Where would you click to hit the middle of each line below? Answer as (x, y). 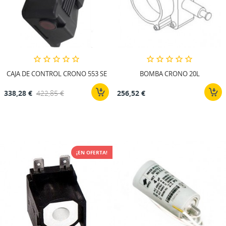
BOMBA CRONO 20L (169, 74)
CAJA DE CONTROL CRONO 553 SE (56, 74)
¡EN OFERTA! (92, 153)
